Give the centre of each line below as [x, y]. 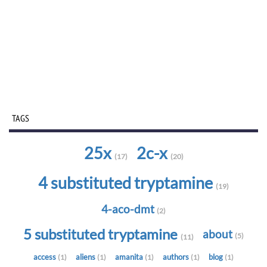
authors [177, 257]
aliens [86, 257]
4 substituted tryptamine [127, 183]
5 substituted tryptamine [102, 234]
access [46, 257]
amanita [130, 257]
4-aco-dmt [129, 209]
